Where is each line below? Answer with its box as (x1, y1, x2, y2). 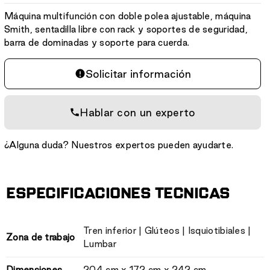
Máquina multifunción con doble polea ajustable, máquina (4, 10, 251, 21)
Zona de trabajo (6, 231, 75, 242)
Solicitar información (85, 67, 191, 80)
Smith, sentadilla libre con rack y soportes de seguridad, (4, 24, 248, 34)
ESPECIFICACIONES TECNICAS (6, 186, 230, 201)
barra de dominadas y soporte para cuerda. (4, 37, 190, 48)
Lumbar (83, 238, 116, 249)
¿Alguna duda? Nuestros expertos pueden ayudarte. (4, 139, 234, 150)
